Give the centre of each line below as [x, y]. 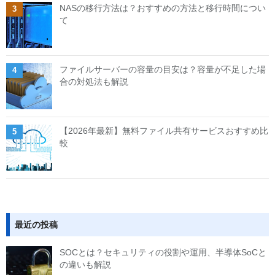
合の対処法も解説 [94, 81]
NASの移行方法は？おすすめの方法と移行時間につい [163, 8]
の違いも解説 [85, 264]
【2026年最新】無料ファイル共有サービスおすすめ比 [164, 130]
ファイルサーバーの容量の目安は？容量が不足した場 [163, 69]
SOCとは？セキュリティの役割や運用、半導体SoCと [163, 252]
